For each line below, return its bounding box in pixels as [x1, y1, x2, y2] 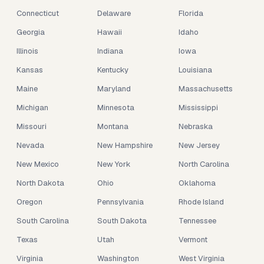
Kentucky [97, 65, 129, 75]
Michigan [16, 103, 48, 113]
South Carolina [16, 216, 69, 226]
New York [97, 159, 131, 169]
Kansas [16, 65, 43, 75]
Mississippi [178, 103, 218, 113]
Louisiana [178, 65, 212, 75]
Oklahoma [178, 178, 216, 188]
